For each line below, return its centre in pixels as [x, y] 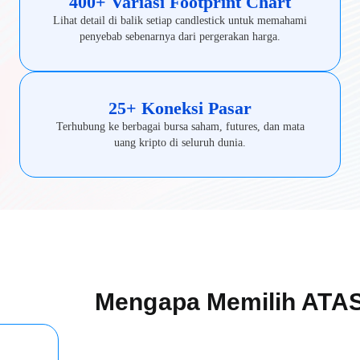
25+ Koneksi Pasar [180, 108]
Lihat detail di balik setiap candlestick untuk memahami [180, 21]
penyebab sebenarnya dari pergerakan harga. [180, 37]
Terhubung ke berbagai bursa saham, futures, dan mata [180, 127]
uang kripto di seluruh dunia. [180, 143]
